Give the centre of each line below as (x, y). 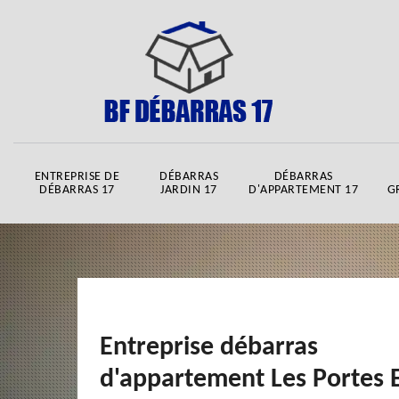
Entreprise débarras (209, 348)
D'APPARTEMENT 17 (303, 190)
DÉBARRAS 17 (77, 190)
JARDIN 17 (189, 190)
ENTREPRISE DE (77, 177)
